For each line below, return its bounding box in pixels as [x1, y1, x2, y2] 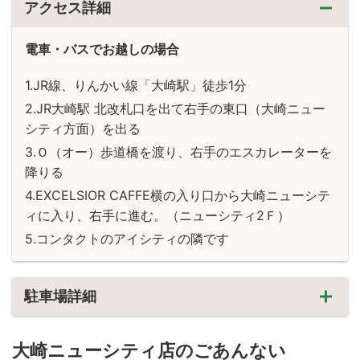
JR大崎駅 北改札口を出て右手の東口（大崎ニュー [36, 100, 325, 117]
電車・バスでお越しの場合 [25, 40, 179, 57]
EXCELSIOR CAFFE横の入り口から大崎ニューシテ [35, 186, 330, 203]
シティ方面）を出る [25, 120, 141, 137]
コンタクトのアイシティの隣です [36, 230, 229, 247]
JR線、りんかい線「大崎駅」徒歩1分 [33, 76, 247, 93]
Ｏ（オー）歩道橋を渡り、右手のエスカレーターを [36, 143, 332, 160]
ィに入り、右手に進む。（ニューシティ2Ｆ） [25, 207, 290, 223]
